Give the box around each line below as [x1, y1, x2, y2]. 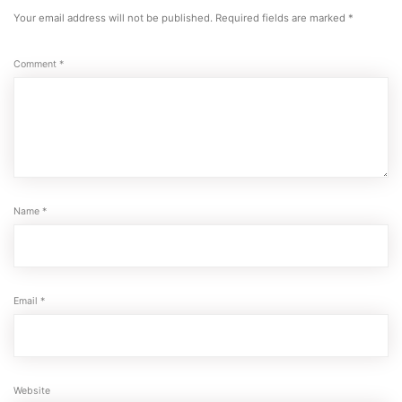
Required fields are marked [215, 11, 348, 24]
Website [13, 384, 50, 397]
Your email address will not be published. [13, 11, 213, 24]
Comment [13, 57, 59, 70]
